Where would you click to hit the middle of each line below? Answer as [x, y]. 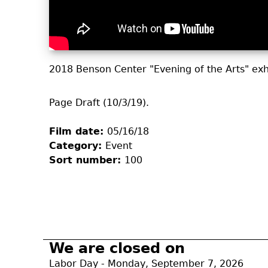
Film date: [78, 131]
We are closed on [117, 248]
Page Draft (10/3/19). [99, 102]
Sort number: [87, 160]
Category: [77, 145]
